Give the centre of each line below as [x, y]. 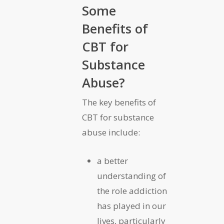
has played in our [131, 206]
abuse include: [111, 132]
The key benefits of [119, 102]
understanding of [131, 176]
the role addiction [132, 191]
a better [112, 161]
